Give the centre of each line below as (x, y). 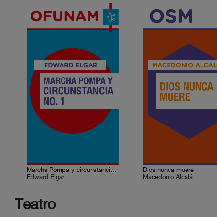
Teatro (35, 206)
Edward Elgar (46, 178)
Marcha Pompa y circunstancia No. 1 (114, 170)
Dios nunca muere (169, 170)
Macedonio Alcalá (168, 178)
